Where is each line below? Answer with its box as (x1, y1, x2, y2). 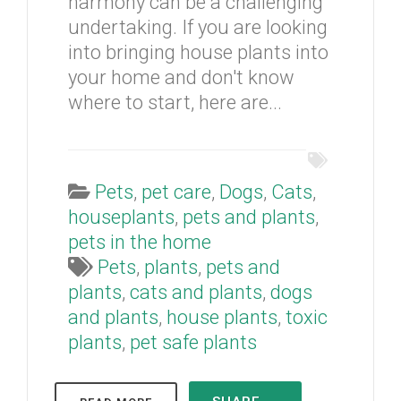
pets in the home (68, 231, 211, 253)
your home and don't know (68, 66, 294, 89)
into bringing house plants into (68, 41, 328, 64)
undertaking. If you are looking (68, 16, 328, 38)
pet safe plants (130, 331, 257, 354)
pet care (141, 181, 211, 203)
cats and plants (130, 281, 262, 303)
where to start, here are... (68, 91, 282, 114)
